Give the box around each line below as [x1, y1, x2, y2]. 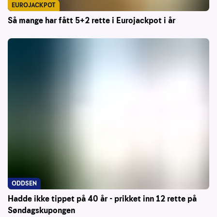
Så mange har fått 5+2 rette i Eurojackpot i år [8, 15, 175, 27]
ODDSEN [12, 179, 37, 188]
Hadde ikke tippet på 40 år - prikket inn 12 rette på [8, 193, 197, 205]
